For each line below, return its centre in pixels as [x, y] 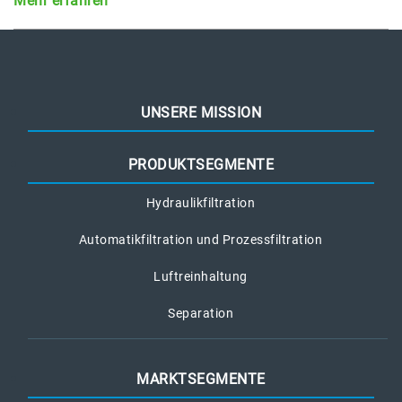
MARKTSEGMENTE [201, 379]
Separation [201, 313]
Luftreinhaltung [201, 276]
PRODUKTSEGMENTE [201, 165]
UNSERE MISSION [201, 113]
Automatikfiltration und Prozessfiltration [201, 240]
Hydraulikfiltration [201, 203]
